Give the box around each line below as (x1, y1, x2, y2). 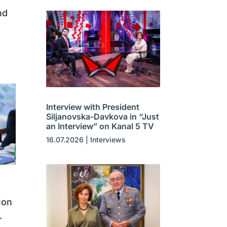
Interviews (90, 135, 126, 144)
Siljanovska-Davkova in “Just (46, 111, 159, 122)
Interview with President (46, 101, 139, 112)
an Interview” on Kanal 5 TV (46, 121, 154, 131)
